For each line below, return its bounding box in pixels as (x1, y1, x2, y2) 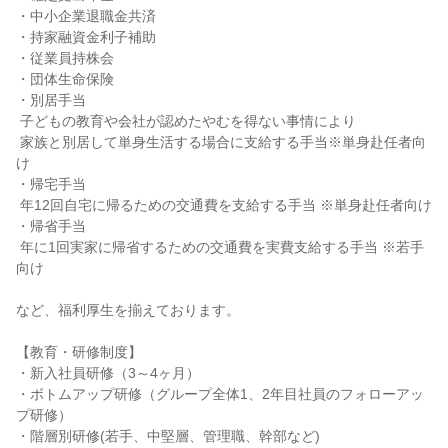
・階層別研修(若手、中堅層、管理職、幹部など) (16, 428, 320, 444)
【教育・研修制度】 (16, 344, 142, 360)
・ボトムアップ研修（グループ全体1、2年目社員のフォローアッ (16, 386, 424, 402)
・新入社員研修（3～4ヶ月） (16, 365, 200, 381)
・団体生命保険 (16, 71, 114, 87)
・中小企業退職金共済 (16, 8, 156, 24)
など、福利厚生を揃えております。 (16, 302, 240, 318)
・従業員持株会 (16, 50, 114, 66)
